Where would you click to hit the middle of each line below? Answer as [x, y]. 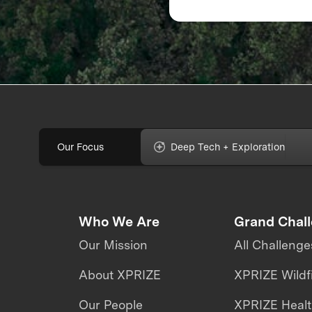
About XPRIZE [119, 274]
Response [217, 13]
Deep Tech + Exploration [228, 147]
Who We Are [119, 221]
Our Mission [113, 245]
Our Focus [81, 147]
